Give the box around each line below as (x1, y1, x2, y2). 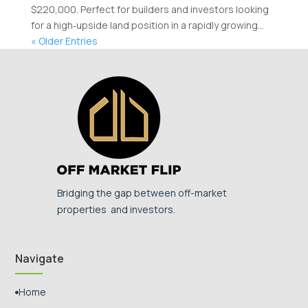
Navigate (15, 251, 65, 267)
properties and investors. (56, 203, 175, 217)
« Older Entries (30, 34, 98, 48)
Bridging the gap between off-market (56, 186, 227, 200)
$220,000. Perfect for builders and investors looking (30, 3, 269, 16)
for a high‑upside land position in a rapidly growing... (30, 19, 264, 32)
